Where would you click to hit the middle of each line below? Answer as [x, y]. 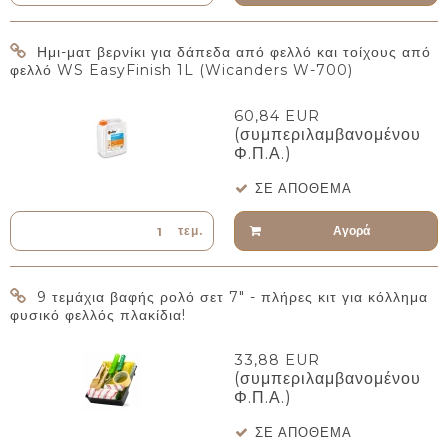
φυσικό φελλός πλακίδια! [98, 314]
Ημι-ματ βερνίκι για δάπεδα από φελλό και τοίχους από [234, 52]
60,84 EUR [277, 115]
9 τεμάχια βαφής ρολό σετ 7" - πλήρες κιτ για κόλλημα [232, 296]
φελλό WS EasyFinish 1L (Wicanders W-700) [181, 70]
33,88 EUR [277, 360]
